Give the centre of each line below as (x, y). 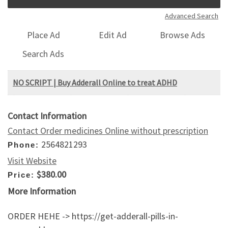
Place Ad (43, 35)
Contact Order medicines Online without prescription (108, 130)
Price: (21, 175)
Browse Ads (183, 35)
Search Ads (44, 53)
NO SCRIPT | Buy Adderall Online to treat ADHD (95, 82)
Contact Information (47, 116)
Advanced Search (192, 16)
